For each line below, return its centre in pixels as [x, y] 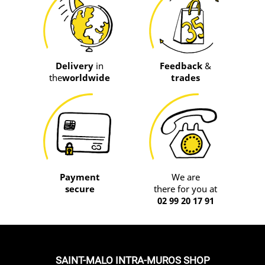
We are [185, 177]
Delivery [75, 66]
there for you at [185, 188]
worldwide [86, 78]
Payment [80, 177]
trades [185, 78]
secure [80, 188]
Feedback [181, 66]
